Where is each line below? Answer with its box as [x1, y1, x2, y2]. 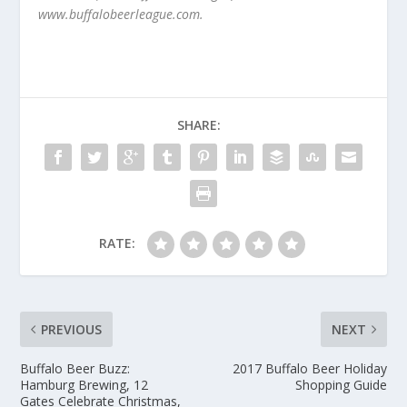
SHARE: [177, 115, 221, 134]
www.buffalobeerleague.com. [38, 5, 204, 23]
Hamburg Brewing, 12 [20, 375, 149, 393]
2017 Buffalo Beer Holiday [232, 359, 387, 377]
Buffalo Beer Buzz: [20, 359, 131, 377]
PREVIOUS [41, 320, 103, 338]
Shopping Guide [294, 375, 387, 393]
